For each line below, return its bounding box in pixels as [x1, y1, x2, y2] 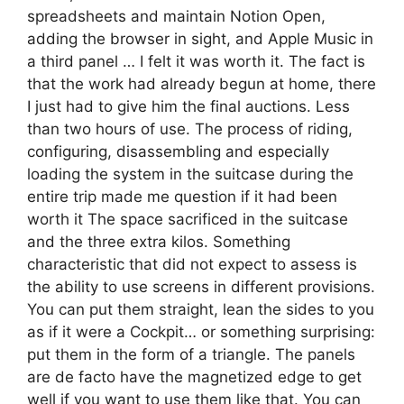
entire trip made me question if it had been [27, 187, 337, 206]
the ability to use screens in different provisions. [27, 277, 375, 296]
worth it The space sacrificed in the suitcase [27, 209, 348, 228]
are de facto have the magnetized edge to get [27, 367, 362, 386]
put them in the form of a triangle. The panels [27, 344, 355, 363]
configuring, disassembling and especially [27, 142, 329, 161]
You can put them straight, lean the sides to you [27, 299, 374, 318]
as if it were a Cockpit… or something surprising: [27, 322, 375, 341]
